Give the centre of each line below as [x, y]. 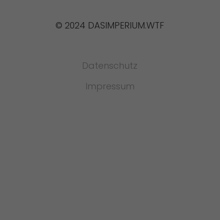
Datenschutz [110, 65]
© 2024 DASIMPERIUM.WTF [110, 25]
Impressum [110, 86]
